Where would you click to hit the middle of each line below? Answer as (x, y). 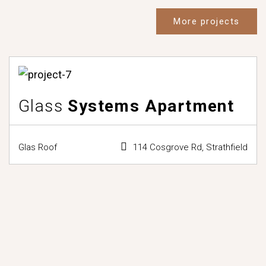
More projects (207, 22)
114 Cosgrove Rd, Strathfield (190, 147)
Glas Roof (38, 147)
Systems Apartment (149, 106)
